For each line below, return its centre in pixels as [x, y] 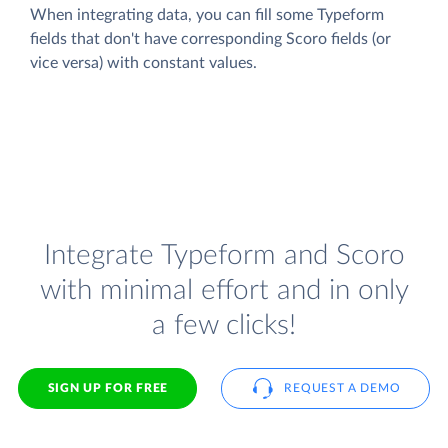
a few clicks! [224, 326]
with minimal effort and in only [224, 291]
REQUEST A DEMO [342, 387]
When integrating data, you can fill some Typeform [207, 14]
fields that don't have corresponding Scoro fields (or [210, 38]
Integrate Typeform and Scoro [224, 256]
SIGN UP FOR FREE [107, 387]
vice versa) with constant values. [143, 62]
